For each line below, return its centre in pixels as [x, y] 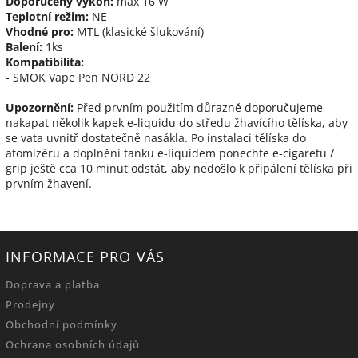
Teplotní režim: [47, 16]
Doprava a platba [53, 284]
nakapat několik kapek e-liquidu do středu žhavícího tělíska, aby [177, 122]
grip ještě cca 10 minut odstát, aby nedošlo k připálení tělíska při [179, 168]
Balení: [24, 46]
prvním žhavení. [49, 183]
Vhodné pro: [40, 31]
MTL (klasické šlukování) [140, 31]
